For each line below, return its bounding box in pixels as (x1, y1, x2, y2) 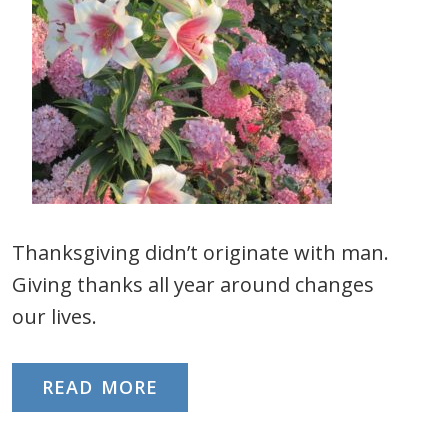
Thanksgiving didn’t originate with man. (12, 239, 389, 266)
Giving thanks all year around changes (12, 271, 374, 298)
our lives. (12, 303, 97, 330)
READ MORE (42, 375, 158, 399)
